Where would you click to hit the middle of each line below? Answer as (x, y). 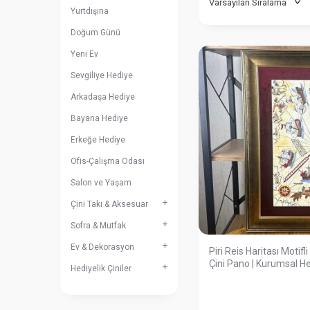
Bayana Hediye (99, 118)
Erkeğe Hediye (98, 140)
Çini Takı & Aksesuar (109, 204)
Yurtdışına (90, 11)
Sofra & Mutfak (98, 226)
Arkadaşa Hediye (103, 97)
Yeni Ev (84, 54)
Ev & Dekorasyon (102, 247)
